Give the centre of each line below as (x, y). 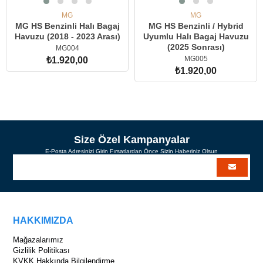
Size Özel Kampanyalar (131, 139)
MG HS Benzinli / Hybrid (196, 26)
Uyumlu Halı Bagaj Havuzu (196, 36)
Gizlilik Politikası (42, 250)
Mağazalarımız (38, 240)
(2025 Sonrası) (196, 47)
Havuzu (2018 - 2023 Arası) (67, 36)
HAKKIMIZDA (43, 220)
